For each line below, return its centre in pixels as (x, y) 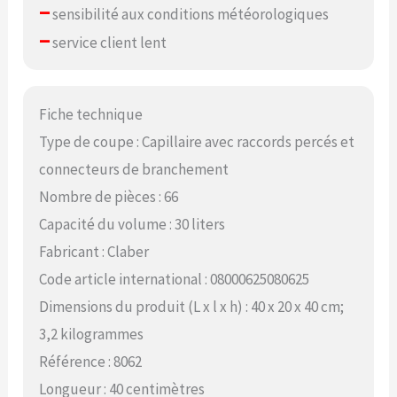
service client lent (109, 42)
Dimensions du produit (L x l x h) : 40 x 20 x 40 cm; (192, 307)
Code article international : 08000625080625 (175, 280)
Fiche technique (91, 115)
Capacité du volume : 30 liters (132, 225)
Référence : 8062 (91, 362)
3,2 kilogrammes (92, 335)
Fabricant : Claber (94, 252)
